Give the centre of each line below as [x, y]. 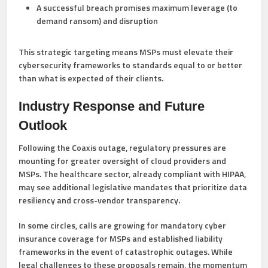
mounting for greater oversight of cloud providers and [123, 161]
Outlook [43, 126]
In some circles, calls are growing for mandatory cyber [123, 226]
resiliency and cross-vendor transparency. [100, 200]
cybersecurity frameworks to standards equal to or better [131, 65]
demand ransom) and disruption [98, 21]
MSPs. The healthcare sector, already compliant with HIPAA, [133, 174]
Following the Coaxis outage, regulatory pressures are [123, 148]
